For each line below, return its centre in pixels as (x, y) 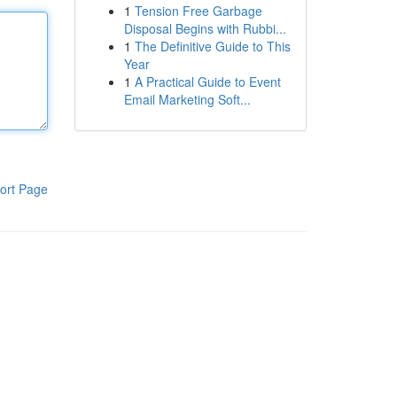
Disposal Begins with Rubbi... (205, 28)
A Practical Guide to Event (207, 82)
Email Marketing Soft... (187, 99)
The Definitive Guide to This (212, 46)
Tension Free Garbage (198, 11)
